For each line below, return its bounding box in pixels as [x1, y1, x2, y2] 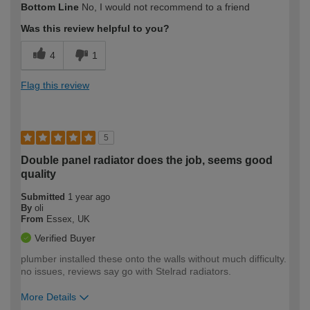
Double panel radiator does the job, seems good [21, 154, 273, 167]
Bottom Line [21, 1, 79, 13]
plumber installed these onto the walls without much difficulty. [21, 253, 286, 265]
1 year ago [68, 192, 110, 203]
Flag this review [21, 80, 89, 91]
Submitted [21, 192, 68, 203]
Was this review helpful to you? [21, 23, 170, 35]
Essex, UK [46, 214, 90, 225]
